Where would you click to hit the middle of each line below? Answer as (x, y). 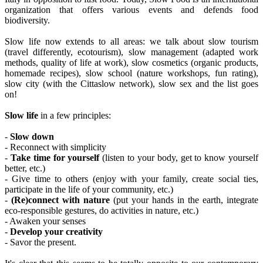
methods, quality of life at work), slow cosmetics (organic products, (131, 63)
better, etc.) (25, 168)
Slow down (32, 137)
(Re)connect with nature (60, 200)
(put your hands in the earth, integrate (184, 200)
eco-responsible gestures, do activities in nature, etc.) (102, 211)
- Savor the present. (41, 242)
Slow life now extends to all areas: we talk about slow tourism (131, 42)
